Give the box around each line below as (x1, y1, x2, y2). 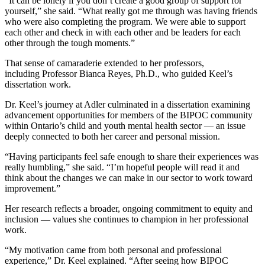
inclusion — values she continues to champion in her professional (5, 214, 248, 224)
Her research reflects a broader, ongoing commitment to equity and (5, 203, 253, 214)
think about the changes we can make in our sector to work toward (5, 172, 253, 183)
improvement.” (5, 183, 63, 193)
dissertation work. (5, 79, 73, 89)
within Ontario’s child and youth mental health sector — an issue (5, 120, 245, 131)
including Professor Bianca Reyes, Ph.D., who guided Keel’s (5, 68, 232, 79)
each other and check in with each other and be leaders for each (5, 27, 241, 37)
